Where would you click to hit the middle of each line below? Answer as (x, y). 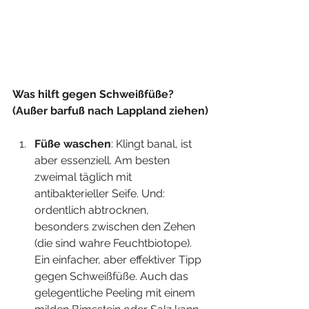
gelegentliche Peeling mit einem (116, 292)
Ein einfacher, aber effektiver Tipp (119, 259)
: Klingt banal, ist (153, 143)
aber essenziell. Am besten (103, 160)
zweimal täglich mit (84, 177)
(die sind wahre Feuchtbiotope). (114, 243)
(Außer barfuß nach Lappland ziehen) (110, 110)
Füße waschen (73, 143)
